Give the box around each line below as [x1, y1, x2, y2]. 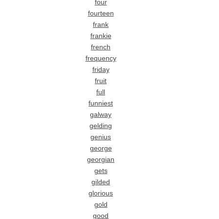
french [91, 44, 111, 51]
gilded [91, 178, 110, 186]
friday [92, 66, 109, 74]
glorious [88, 190, 113, 197]
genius [90, 133, 111, 141]
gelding [89, 122, 112, 130]
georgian [87, 156, 115, 164]
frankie [90, 32, 111, 40]
